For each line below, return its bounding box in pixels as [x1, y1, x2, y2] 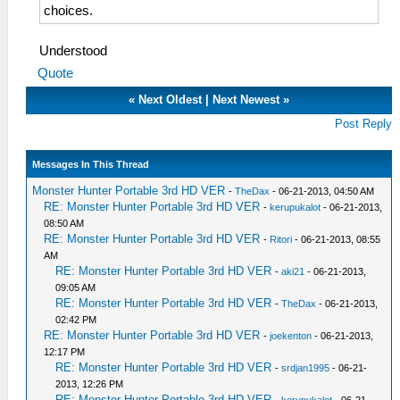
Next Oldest [138, 93, 203, 107]
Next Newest [212, 93, 280, 107]
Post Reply [335, 117, 393, 131]
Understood [39, 44, 107, 59]
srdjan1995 [281, 362, 330, 374]
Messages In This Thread [32, 159, 150, 171]
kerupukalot [270, 202, 321, 213]
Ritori [270, 234, 293, 246]
